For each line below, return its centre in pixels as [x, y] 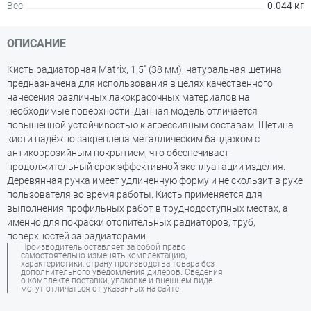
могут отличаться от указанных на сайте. [101, 289]
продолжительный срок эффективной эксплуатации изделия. [146, 167]
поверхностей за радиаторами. [77, 236]
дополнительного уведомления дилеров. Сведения [122, 272]
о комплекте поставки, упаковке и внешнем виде [117, 280]
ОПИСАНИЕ [36, 43]
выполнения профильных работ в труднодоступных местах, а [148, 208]
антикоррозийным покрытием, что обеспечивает [118, 153]
